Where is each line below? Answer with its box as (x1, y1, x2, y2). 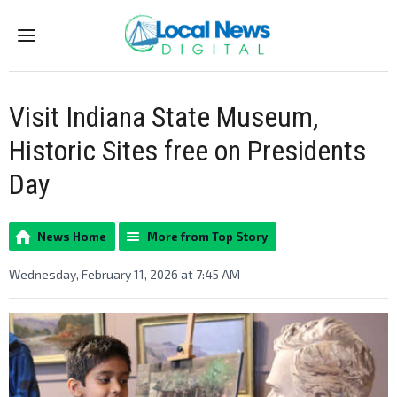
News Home (37, 230, 106, 244)
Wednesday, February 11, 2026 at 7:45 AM (9, 267, 240, 282)
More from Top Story (147, 230, 268, 244)
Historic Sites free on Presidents (9, 134, 366, 167)
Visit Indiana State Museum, (9, 100, 318, 134)
